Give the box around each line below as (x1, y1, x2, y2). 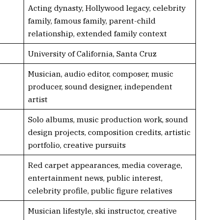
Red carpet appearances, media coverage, (27, 160, 182, 170)
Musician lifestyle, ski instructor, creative (27, 205, 177, 216)
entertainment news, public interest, (27, 172, 163, 183)
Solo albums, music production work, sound (27, 114, 188, 124)
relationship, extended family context (27, 28, 167, 38)
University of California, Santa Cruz (27, 48, 157, 58)
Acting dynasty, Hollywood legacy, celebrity (27, 2, 186, 13)
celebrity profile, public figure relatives (27, 185, 172, 195)
